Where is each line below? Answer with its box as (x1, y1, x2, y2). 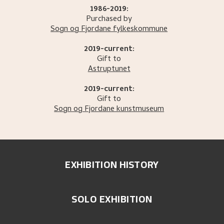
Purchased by (86, 13, 132, 26)
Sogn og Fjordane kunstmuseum (54, 103, 164, 116)
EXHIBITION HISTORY (65, 155, 159, 174)
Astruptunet (87, 63, 130, 76)
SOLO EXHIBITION (71, 189, 152, 208)
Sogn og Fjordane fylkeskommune (50, 23, 168, 36)
